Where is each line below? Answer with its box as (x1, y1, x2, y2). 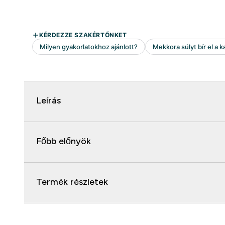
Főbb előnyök (36, 136, 91, 147)
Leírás (36, 95, 61, 106)
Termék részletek (36, 177, 108, 187)
